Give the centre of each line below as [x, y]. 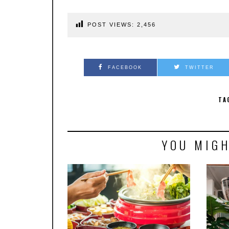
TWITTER [200, 67]
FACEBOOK [125, 67]
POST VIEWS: [112, 24]
